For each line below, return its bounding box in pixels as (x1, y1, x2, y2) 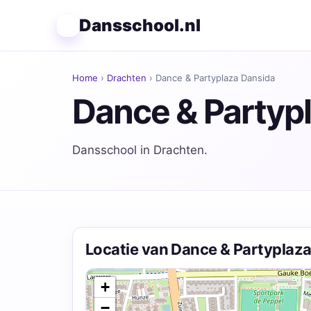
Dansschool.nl (79, 15, 201, 35)
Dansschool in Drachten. (72, 143, 208, 157)
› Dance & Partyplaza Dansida (146, 72, 275, 83)
